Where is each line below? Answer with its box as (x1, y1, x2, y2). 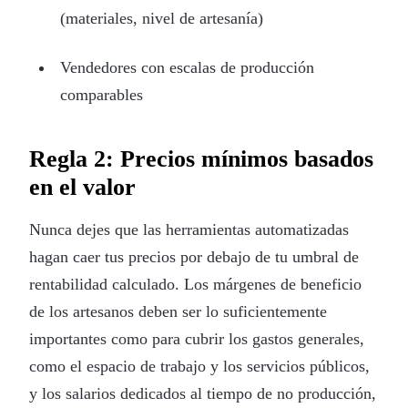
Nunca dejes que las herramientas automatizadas (29, 219, 349, 239)
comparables (59, 85, 143, 104)
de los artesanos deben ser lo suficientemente (29, 301, 327, 321)
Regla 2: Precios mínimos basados (29, 145, 373, 172)
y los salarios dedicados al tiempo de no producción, (29, 383, 376, 403)
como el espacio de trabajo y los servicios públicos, (29, 356, 370, 375)
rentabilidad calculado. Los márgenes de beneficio (29, 274, 362, 293)
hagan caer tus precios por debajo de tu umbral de (29, 247, 359, 266)
